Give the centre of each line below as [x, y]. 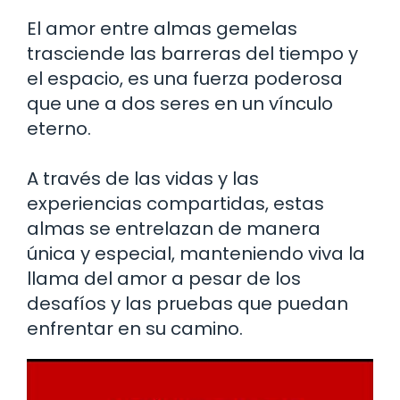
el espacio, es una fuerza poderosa [185, 78]
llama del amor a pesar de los [164, 278]
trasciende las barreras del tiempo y [192, 53]
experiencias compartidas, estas [175, 203]
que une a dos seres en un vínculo [180, 103]
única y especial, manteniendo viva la [196, 253]
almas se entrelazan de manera [174, 228]
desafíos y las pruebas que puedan [187, 303]
